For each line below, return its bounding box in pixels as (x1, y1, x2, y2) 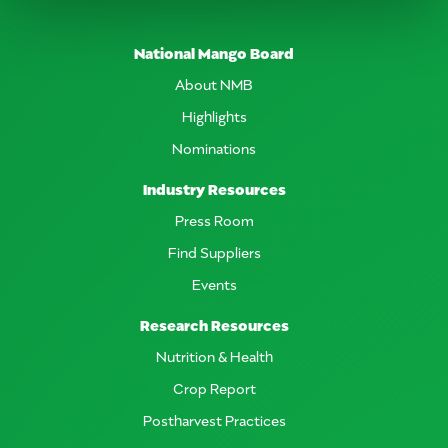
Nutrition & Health (155, 345, 273, 365)
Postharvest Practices (142, 409, 286, 429)
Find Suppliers (167, 241, 261, 261)
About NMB (175, 73, 253, 93)
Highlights (181, 105, 247, 125)
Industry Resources (142, 177, 286, 198)
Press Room (174, 209, 254, 229)
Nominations (172, 137, 256, 157)
